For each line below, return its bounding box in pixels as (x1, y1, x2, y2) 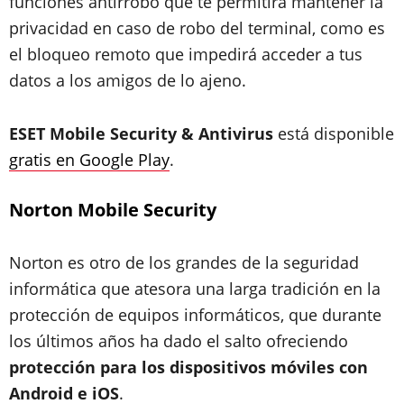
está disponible (273, 123, 394, 144)
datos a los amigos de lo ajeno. (9, 69, 246, 91)
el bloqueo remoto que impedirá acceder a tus (9, 43, 363, 65)
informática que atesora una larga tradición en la (9, 278, 381, 299)
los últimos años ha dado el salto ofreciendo (9, 330, 348, 352)
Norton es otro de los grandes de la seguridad (9, 252, 359, 273)
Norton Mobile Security (9, 197, 216, 222)
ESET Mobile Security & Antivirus (9, 123, 273, 144)
